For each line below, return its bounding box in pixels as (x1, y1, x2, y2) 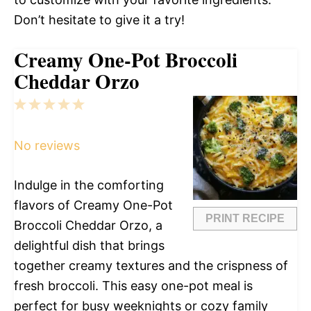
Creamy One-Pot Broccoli (14, 45, 237, 75)
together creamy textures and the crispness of (14, 258, 288, 274)
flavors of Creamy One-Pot (14, 198, 173, 213)
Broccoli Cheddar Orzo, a (14, 218, 162, 233)
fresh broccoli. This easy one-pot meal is (14, 278, 253, 294)
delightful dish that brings (14, 238, 165, 253)
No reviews (14, 138, 80, 153)
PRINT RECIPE (205, 212, 285, 225)
